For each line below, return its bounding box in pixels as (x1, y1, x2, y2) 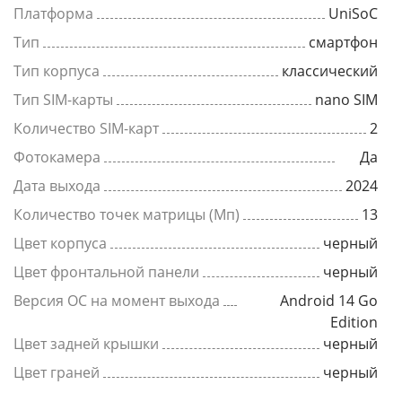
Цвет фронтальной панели (13, 262, 199, 282)
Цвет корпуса (13, 233, 107, 253)
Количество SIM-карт (13, 118, 159, 138)
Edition (330, 312, 378, 332)
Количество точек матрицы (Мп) (13, 205, 240, 224)
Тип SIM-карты (13, 90, 113, 109)
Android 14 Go (280, 291, 378, 310)
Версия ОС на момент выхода (13, 291, 220, 310)
